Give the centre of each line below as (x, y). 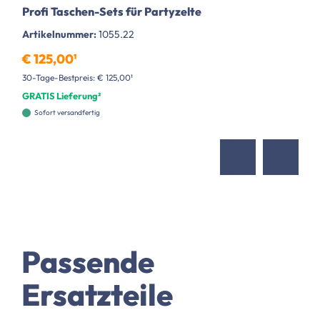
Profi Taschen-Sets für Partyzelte (112, 12)
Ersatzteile (97, 295)
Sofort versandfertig (67, 113)
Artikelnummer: (60, 35)
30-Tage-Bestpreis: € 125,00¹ (77, 78)
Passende (88, 262)
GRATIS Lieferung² (61, 96)
